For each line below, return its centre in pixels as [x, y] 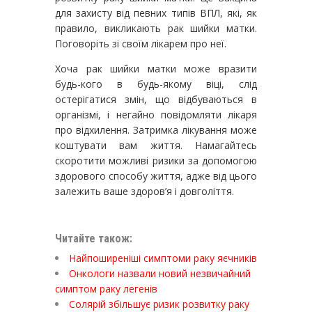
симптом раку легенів [106, 288]
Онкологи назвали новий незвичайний [160, 273]
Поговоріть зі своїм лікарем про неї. [141, 43]
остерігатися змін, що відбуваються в [156, 99]
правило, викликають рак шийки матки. [156, 28]
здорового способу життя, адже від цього [156, 175]
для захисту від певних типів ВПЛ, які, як [156, 13]
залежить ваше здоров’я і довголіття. [145, 191]
